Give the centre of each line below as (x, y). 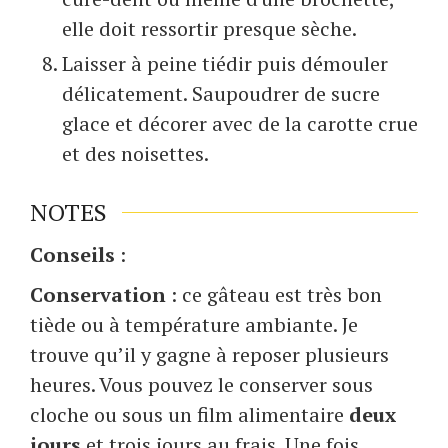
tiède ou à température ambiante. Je (194, 325)
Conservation (98, 295)
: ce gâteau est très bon (274, 295)
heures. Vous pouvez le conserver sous (201, 385)
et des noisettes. (135, 153)
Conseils (72, 255)
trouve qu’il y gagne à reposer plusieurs (209, 355)
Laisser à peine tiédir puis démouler (225, 63)
